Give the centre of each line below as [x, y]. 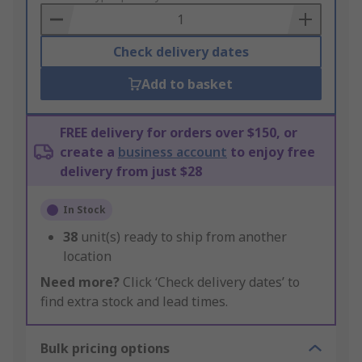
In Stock [84, 210]
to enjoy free [271, 152]
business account [173, 152]
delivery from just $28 [131, 172]
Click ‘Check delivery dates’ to [210, 282]
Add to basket [187, 84]
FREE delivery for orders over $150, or [179, 133]
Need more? [80, 282]
